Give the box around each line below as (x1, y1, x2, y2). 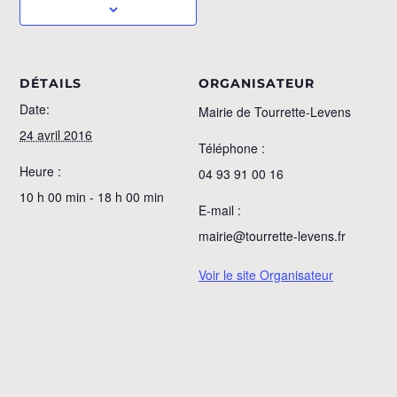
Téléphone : (198, 138, 265, 157)
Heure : (19, 161, 62, 180)
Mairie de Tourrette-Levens (198, 102, 351, 121)
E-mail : (198, 200, 241, 219)
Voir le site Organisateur (198, 265, 333, 284)
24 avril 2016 (19, 125, 93, 144)
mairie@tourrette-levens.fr (198, 226, 346, 245)
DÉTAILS (19, 74, 82, 91)
